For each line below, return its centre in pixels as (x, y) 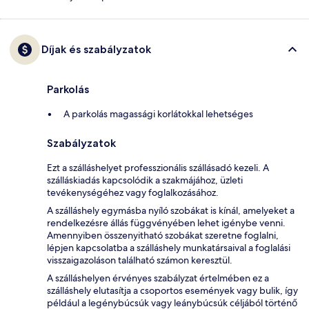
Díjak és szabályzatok (96, 50)
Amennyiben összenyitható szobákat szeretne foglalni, (163, 236)
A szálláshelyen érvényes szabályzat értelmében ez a (158, 278)
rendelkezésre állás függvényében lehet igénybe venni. (166, 223)
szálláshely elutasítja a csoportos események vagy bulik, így (172, 291)
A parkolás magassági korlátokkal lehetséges (158, 114)
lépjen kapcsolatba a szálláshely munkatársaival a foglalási (169, 248)
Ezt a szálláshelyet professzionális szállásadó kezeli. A (158, 168)
